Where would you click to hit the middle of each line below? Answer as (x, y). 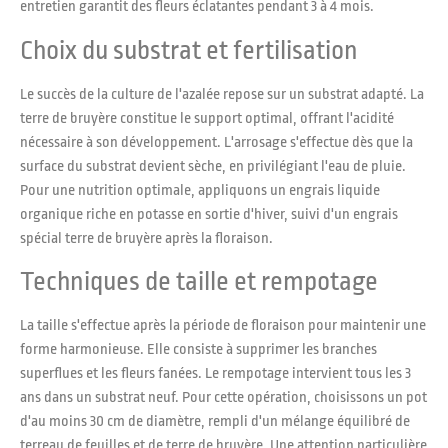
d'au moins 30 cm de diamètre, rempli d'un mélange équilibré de (215, 421)
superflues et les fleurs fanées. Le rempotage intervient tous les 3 (215, 373)
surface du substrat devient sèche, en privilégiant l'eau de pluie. (213, 166)
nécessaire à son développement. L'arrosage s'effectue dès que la (216, 142)
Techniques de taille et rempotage (199, 280)
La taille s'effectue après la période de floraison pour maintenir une (223, 325)
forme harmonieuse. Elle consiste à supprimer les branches (198, 349)
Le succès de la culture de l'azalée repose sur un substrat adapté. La (222, 94)
